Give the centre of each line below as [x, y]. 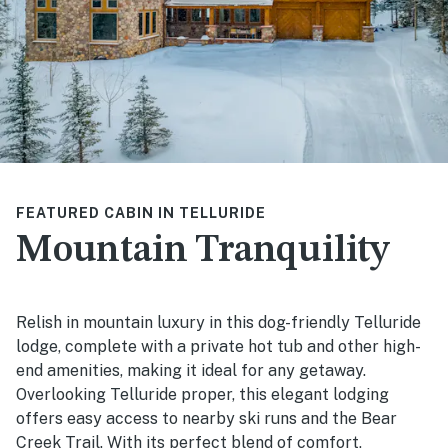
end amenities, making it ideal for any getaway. [191, 371]
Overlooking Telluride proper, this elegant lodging [202, 395]
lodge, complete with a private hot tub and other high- [218, 347]
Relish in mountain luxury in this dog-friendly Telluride [218, 323]
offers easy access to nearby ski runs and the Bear [206, 419]
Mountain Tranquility [202, 251]
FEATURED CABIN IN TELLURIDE [141, 213]
